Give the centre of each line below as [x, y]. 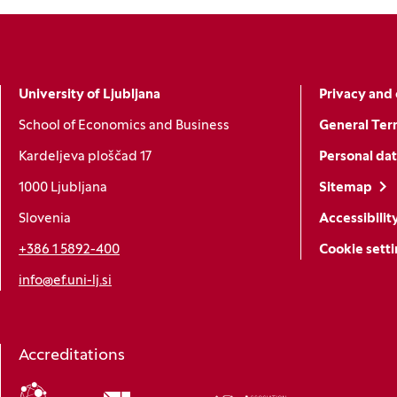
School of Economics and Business [124, 126]
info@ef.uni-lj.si [65, 281]
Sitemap [345, 188]
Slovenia [45, 219]
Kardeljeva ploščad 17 [85, 157]
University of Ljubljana [90, 95]
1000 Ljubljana [63, 188]
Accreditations [72, 356]
